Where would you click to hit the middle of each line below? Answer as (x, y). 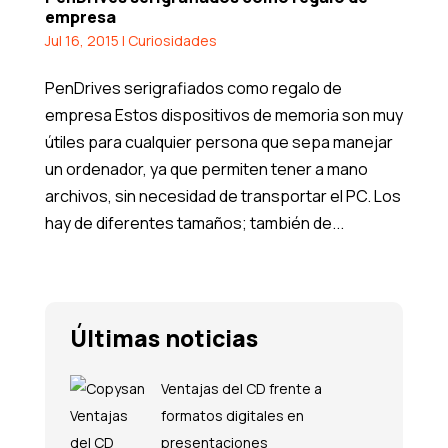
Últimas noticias (163, 337)
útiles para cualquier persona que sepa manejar (218, 141)
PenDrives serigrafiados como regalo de (193, 87)
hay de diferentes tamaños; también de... (194, 222)
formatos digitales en (232, 415)
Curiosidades (172, 40)
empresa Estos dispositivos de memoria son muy (223, 114)
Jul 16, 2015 (81, 40)
